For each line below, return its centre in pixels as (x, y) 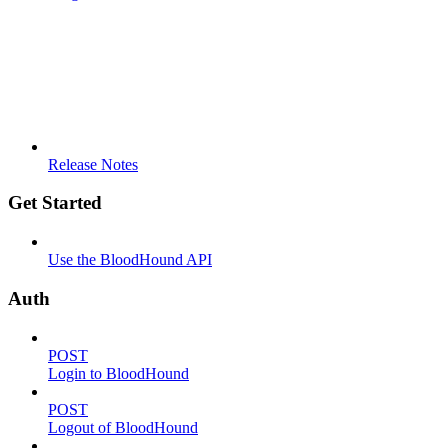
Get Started (55, 203)
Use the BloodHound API (130, 260)
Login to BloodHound (118, 373)
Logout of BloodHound (123, 427)
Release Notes (93, 164)
